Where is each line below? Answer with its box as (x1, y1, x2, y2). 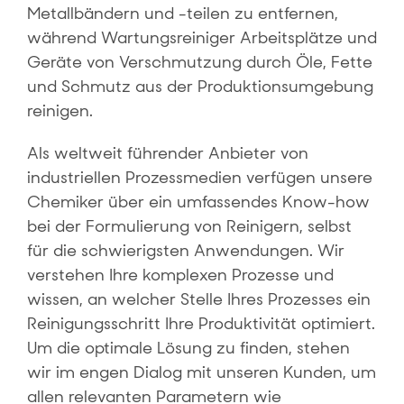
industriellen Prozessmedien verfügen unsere (27, 167, 372, 189)
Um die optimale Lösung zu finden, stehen (27, 337, 350, 360)
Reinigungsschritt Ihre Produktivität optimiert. (27, 313, 375, 335)
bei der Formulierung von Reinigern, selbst (27, 216, 352, 238)
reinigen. (27, 100, 93, 123)
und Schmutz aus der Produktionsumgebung (27, 76, 373, 98)
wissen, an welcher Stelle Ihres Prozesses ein (27, 289, 371, 311)
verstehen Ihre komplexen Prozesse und (27, 264, 334, 287)
